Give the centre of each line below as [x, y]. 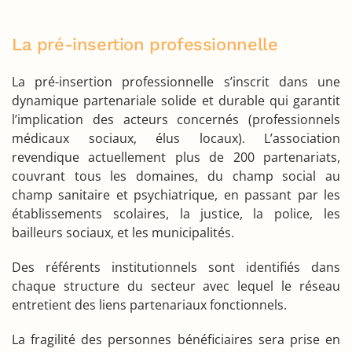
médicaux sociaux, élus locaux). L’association [176, 138]
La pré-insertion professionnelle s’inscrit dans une [176, 82]
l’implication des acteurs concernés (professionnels [176, 119]
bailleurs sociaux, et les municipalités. [123, 233]
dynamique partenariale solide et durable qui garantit [176, 101]
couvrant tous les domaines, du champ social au [176, 176]
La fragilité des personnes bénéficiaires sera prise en [176, 339]
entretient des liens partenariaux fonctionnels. [149, 305]
